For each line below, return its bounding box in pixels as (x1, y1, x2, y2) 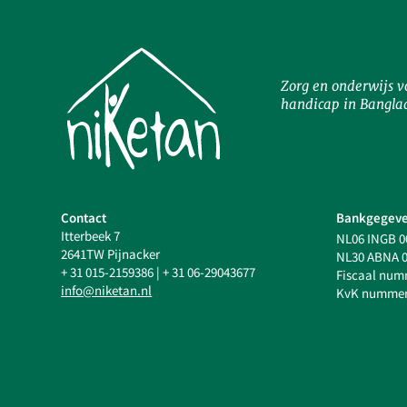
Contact (61, 209, 107, 227)
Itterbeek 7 (61, 227, 121, 245)
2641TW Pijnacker (61, 245, 161, 263)
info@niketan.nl (61, 282, 153, 300)
